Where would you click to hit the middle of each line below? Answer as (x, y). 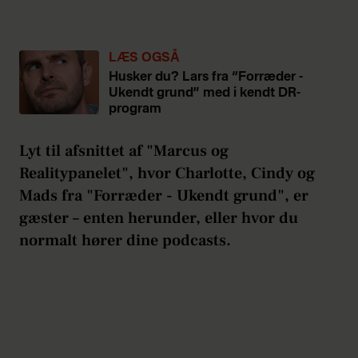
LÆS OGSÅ (144, 59)
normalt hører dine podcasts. (125, 241)
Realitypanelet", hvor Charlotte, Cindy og (167, 174)
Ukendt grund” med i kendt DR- (205, 94)
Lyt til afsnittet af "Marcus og (124, 151)
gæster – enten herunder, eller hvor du (159, 219)
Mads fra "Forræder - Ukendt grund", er (164, 196)
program (135, 110)
